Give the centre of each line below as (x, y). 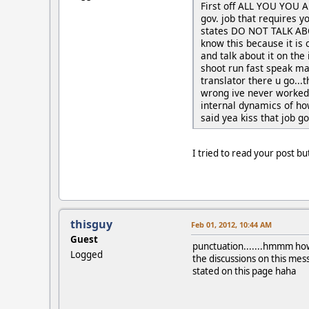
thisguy (91, 225)
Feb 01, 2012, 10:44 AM (231, 225)
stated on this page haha (244, 271)
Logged (87, 255)
